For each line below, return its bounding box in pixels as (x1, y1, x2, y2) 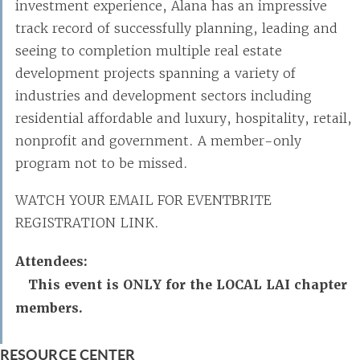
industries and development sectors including (15, 88, 312, 104)
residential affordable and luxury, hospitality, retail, (15, 110, 352, 126)
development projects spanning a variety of (15, 65, 296, 81)
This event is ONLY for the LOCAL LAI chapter (28, 276, 347, 293)
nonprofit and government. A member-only (15, 133, 301, 149)
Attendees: (15, 253, 88, 270)
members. (15, 300, 83, 317)
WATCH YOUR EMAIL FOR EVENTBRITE (15, 192, 272, 208)
